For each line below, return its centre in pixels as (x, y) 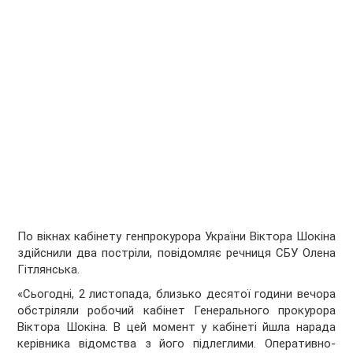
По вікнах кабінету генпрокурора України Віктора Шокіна (176, 237)
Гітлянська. (49, 270)
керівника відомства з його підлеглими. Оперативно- (176, 344)
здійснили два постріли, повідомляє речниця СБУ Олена (176, 253)
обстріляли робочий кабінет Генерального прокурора (176, 311)
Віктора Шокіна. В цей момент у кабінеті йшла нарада (176, 327)
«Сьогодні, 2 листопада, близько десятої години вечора (176, 294)
